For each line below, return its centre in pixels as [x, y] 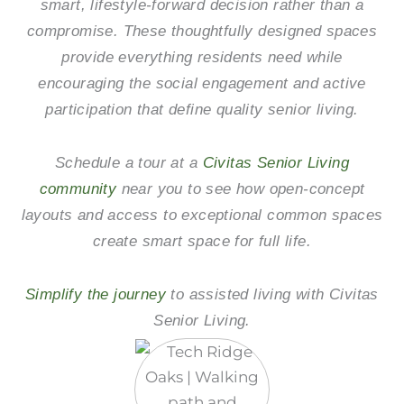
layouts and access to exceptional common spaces [202, 216]
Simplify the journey [96, 294]
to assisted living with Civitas [272, 294]
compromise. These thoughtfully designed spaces [202, 32]
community [78, 189]
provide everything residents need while [202, 58]
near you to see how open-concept [241, 189]
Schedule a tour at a [129, 163]
